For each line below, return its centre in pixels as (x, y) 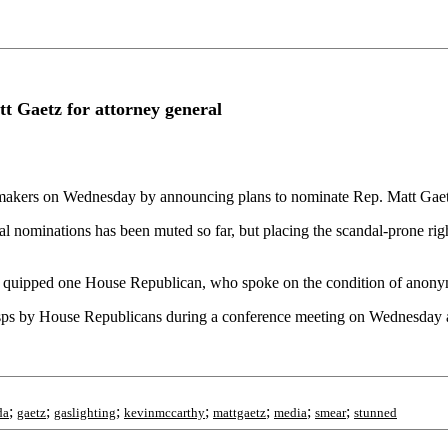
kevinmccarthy (164, 412)
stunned (375, 412)
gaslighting (85, 412)
